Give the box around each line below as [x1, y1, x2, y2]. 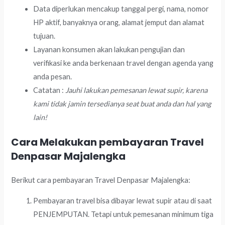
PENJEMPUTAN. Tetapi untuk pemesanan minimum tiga [33, 210, 214, 219]
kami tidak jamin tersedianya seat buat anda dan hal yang [33, 99, 211, 108]
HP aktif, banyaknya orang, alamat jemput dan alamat [33, 18, 205, 27]
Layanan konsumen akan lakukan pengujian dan [33, 45, 185, 54]
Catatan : [33, 85, 66, 94]
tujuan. [33, 31, 56, 40]
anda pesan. [33, 72, 72, 81]
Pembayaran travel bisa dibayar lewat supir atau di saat [33, 196, 212, 205]
